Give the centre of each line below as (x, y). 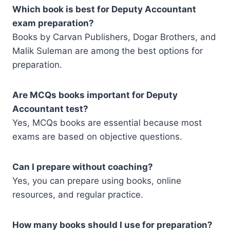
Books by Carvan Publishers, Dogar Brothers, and (114, 37)
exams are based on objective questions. (97, 136)
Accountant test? (50, 109)
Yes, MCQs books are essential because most (107, 122)
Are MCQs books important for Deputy (95, 95)
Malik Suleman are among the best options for (108, 51)
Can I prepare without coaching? (83, 167)
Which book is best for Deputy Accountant (104, 9)
